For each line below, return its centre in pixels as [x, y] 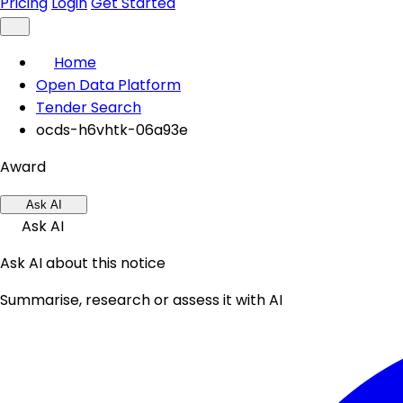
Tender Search [89, 107]
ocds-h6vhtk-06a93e [112, 130]
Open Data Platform [108, 85]
